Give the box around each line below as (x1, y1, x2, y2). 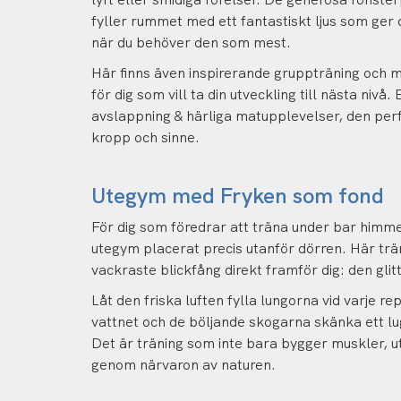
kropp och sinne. (91, 128, 200, 147)
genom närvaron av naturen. (91, 355, 276, 374)
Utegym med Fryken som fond (91, 182, 384, 209)
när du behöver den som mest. (91, 33, 291, 52)
